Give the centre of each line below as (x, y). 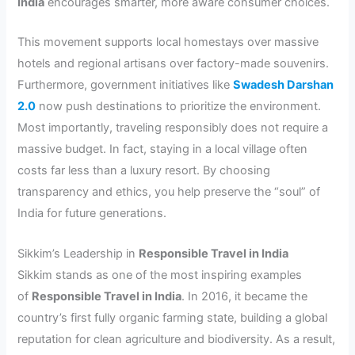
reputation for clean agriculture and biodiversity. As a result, (177, 339)
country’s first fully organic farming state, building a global (173, 317)
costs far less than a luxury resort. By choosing (144, 171)
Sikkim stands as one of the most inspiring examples (160, 275)
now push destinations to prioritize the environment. (179, 107)
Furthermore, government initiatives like (126, 85)
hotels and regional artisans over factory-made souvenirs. (174, 64)
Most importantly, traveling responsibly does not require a (173, 128)
